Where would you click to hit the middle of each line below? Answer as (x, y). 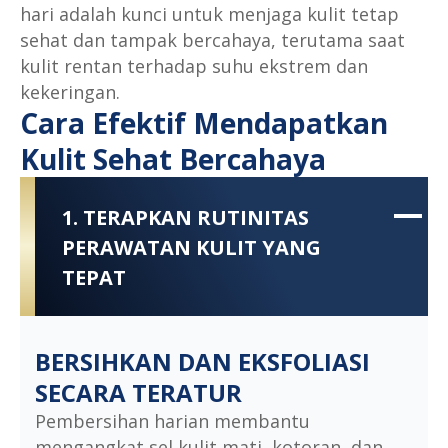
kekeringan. (70, 92)
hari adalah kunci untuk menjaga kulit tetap (209, 14)
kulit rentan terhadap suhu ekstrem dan (194, 66)
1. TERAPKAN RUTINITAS (185, 217)
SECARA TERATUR (138, 393)
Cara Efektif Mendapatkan (204, 123)
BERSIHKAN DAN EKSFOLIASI (202, 362)
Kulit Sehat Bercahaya (173, 159)
